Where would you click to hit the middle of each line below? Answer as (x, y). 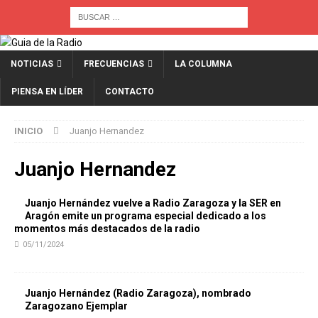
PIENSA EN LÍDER (47, 92)
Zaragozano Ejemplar (76, 306)
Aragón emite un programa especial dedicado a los (146, 216)
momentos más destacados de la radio (107, 229)
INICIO (28, 131)
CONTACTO (130, 92)
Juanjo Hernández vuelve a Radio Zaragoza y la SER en (153, 203)
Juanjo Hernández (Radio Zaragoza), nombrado (138, 293)
